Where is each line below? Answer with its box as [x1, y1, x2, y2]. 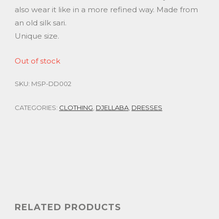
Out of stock [15, 56, 60, 66]
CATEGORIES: [15, 104, 59, 112]
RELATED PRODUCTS [15, 202, 121, 213]
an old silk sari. [15, 18, 66, 28]
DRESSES [131, 104, 162, 112]
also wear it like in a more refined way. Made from [15, 5, 198, 15]
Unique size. [15, 31, 59, 41]
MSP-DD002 [31, 80, 71, 88]
